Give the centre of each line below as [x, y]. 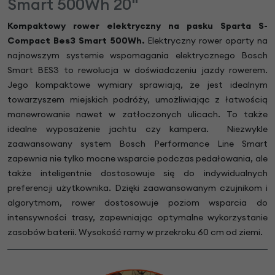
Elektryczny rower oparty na [208, 40]
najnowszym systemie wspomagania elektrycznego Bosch [137, 55]
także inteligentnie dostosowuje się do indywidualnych [137, 173]
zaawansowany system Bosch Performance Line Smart [137, 143]
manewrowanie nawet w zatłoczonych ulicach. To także [137, 114]
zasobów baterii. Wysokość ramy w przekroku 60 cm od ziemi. [136, 232]
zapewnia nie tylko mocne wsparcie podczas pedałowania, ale [137, 158]
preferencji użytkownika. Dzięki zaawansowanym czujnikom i [137, 188]
